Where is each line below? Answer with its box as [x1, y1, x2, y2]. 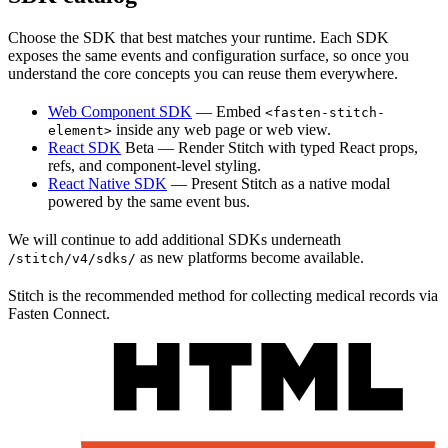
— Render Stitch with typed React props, [154, 138, 418, 156]
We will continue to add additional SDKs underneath [8, 230, 341, 248]
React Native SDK [48, 174, 167, 192]
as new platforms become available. [136, 248, 364, 266]
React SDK [48, 138, 121, 156]
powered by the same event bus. [48, 192, 250, 210]
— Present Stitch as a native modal [167, 174, 390, 192]
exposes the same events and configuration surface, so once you [8, 46, 409, 64]
